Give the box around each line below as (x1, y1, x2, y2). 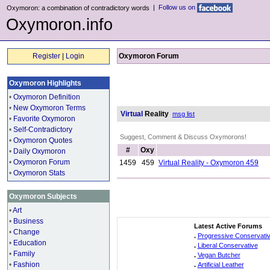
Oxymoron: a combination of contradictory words (7, 4, 149, 11)
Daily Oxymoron (13, 147, 66, 155)
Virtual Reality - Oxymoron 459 (159, 159, 259, 167)
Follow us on (159, 3, 197, 11)
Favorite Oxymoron (13, 115, 75, 123)
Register (33, 52, 60, 60)
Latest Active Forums (193, 222, 262, 230)
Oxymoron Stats (13, 169, 65, 177)
